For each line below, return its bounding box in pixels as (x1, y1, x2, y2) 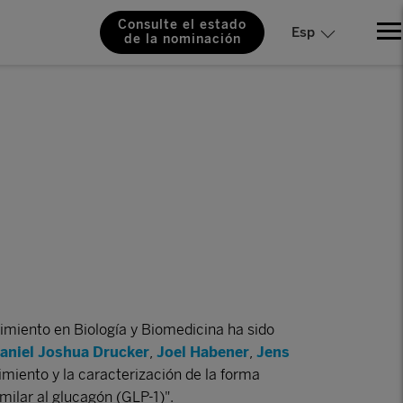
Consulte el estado (118, 17, 246, 32)
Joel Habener (157, 344, 249, 361)
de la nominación (123, 31, 241, 47)
